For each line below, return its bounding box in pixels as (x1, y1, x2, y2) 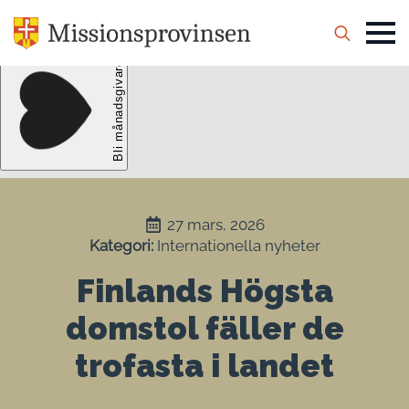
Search (318, 57, 367, 75)
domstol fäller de (65, 309, 344, 347)
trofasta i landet (75, 346, 334, 384)
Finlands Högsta (76, 271, 333, 309)
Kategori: (89, 236, 157, 255)
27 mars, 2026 (166, 215, 265, 234)
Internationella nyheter (156, 236, 320, 255)
